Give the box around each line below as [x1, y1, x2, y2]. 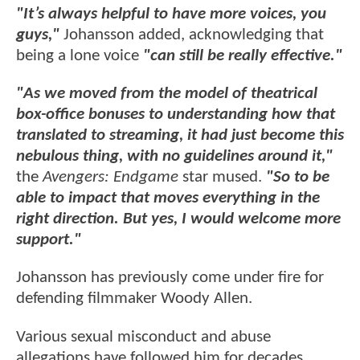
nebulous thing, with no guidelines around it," [16, 148, 333, 166]
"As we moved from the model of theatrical [16, 85, 317, 103]
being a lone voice [16, 47, 143, 64]
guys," [16, 26, 59, 43]
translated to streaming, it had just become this [16, 127, 344, 145]
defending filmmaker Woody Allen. [16, 290, 252, 308]
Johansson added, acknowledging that [59, 26, 324, 43]
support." [16, 231, 81, 249]
